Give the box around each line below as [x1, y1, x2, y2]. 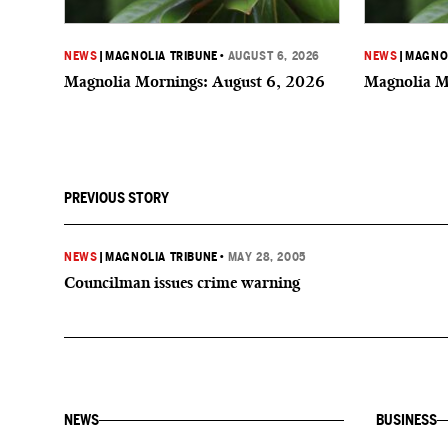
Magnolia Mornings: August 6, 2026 [64, 72, 325, 91]
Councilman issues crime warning [64, 273, 300, 292]
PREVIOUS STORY [64, 190, 169, 206]
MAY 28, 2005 [227, 250, 306, 264]
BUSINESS [376, 412, 437, 428]
